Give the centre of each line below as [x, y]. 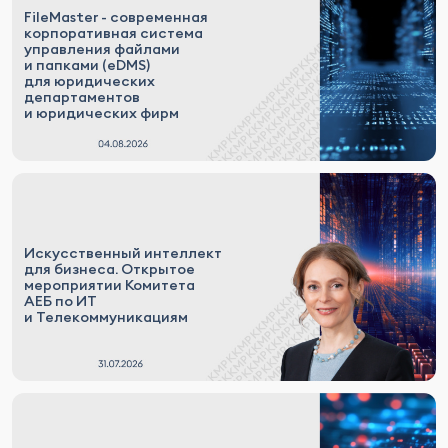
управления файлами [102, 48]
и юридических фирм [101, 112]
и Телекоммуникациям [106, 316]
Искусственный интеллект [123, 252]
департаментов [82, 96]
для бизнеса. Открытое [109, 268]
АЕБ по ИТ [60, 300]
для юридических [89, 80]
